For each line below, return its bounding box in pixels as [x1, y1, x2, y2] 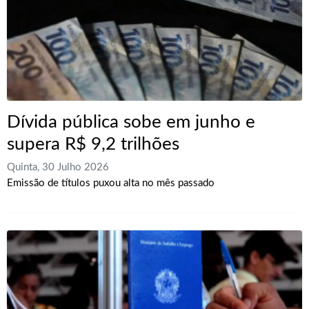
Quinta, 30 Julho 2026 [7, 162, 109, 173]
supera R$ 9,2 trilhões [7, 134, 179, 153]
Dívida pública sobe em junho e [7, 112, 255, 131]
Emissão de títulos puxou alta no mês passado [7, 178, 215, 189]
